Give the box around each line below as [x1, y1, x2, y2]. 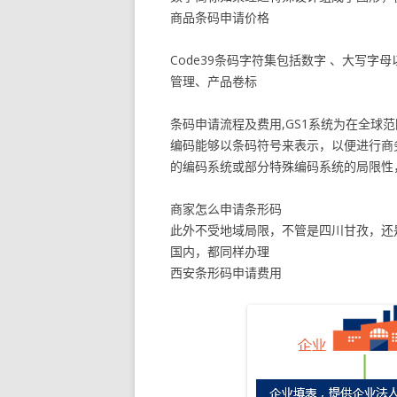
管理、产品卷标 [170, 73, 257, 90]
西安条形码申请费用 [170, 264, 282, 281]
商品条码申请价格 [170, 9, 269, 26]
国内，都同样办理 [170, 243, 269, 260]
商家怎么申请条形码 [170, 200, 282, 217]
